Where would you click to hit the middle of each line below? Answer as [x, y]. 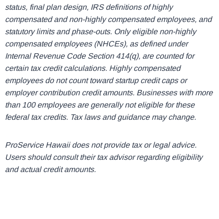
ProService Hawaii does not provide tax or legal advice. [101, 145]
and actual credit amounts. [50, 169]
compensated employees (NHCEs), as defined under [96, 44]
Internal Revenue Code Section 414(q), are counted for [99, 56]
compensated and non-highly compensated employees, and [108, 19]
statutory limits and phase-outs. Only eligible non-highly [100, 32]
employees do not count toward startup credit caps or [96, 80]
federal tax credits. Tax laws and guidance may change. [100, 117]
